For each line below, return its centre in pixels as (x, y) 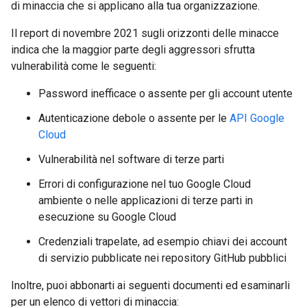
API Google (257, 118)
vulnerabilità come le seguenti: (84, 66)
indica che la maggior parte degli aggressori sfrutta (133, 50)
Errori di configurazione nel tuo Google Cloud (145, 184)
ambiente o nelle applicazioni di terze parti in (146, 200)
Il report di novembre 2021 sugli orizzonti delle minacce (145, 33)
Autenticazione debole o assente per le (134, 118)
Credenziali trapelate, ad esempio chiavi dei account (163, 242)
